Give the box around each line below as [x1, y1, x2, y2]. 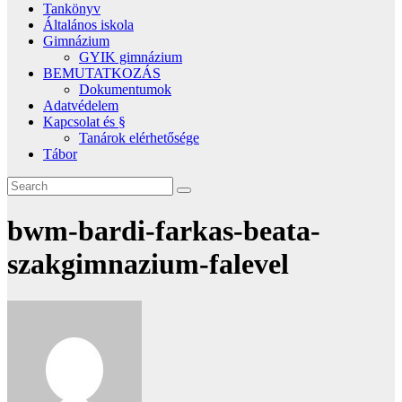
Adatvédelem [43, 98, 118, 113]
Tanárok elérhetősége [79, 130, 199, 145]
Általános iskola [43, 17, 134, 32]
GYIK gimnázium [79, 49, 182, 65]
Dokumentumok [79, 82, 171, 97]
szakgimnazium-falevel [7, 248, 289, 281]
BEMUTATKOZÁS [43, 66, 161, 81]
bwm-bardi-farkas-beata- [7, 214, 320, 248]
